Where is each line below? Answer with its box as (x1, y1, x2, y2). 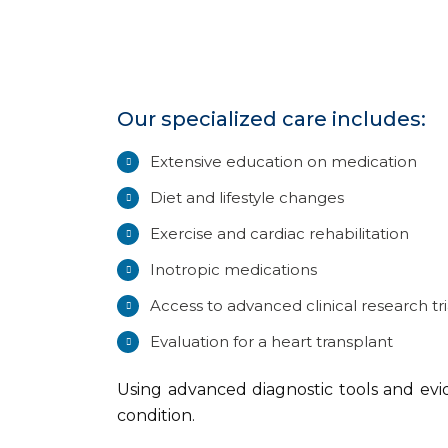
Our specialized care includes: (117, 107, 426, 132)
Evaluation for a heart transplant (150, 332, 393, 352)
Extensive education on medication (150, 152, 417, 172)
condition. (117, 406, 195, 426)
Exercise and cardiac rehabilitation (150, 224, 409, 244)
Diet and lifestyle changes (150, 188, 344, 208)
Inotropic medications (150, 260, 317, 280)
